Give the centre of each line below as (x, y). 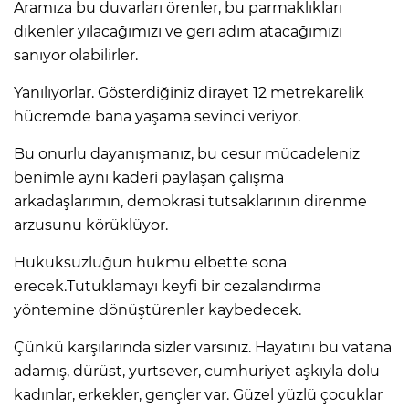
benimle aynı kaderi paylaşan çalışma (149, 177)
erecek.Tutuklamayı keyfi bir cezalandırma (168, 286)
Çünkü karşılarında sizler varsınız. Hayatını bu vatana (203, 347)
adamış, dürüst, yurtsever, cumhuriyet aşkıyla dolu (197, 371)
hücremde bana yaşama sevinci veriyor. (157, 116)
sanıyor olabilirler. (76, 55)
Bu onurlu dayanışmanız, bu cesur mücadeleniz (187, 153)
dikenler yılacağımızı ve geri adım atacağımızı (178, 31)
